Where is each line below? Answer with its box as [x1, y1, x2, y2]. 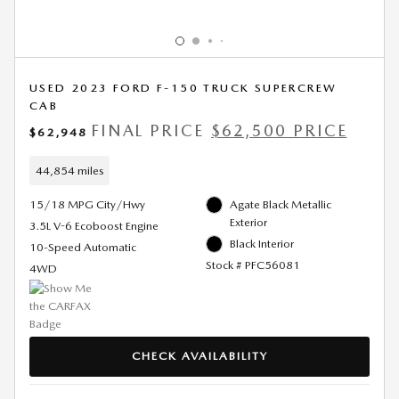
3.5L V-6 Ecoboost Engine [29, 219, 159, 233]
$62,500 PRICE [211, 121, 347, 141]
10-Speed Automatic [29, 240, 136, 255]
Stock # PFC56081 [205, 258, 300, 273]
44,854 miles [35, 163, 104, 177]
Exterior [230, 216, 267, 230]
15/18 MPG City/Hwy [29, 198, 145, 212]
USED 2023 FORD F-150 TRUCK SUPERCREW [29, 81, 338, 95]
